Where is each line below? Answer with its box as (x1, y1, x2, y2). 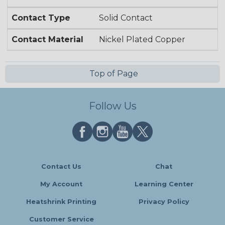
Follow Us (88, 100, 137, 113)
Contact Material (12, 35, 83, 45)
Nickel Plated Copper (99, 35, 186, 45)
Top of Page (87, 69, 138, 79)
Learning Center (134, 180, 193, 188)
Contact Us (41, 163, 81, 171)
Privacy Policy (138, 198, 189, 206)
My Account (40, 180, 82, 188)
